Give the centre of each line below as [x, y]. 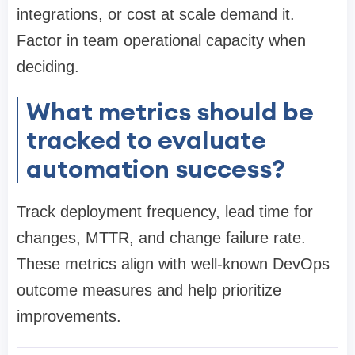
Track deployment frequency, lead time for [165, 212]
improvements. [69, 317]
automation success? [156, 169]
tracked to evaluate [146, 140]
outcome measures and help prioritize [149, 290]
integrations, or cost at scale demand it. [156, 15]
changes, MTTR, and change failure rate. [161, 238]
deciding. [48, 67]
